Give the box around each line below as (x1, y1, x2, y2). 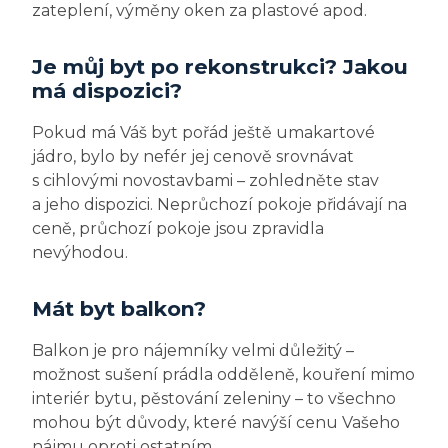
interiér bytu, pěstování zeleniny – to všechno (32, 389, 396, 409)
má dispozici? (32, 78, 182, 104)
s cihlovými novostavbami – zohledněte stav (32, 171, 379, 191)
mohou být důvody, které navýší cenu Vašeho (32, 413, 400, 433)
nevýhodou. (32, 243, 128, 263)
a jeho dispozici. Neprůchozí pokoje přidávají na (32, 195, 407, 215)
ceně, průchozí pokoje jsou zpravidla (32, 219, 324, 239)
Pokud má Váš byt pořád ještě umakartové (32, 123, 375, 143)
